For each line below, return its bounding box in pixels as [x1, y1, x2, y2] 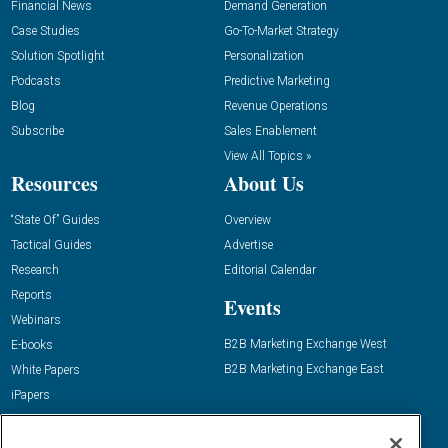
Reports [11, 287, 53, 302]
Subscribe [11, 123, 65, 138]
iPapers [11, 387, 51, 402]
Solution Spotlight [11, 48, 106, 63]
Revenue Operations [224, 98, 328, 113]
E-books [11, 337, 54, 352]
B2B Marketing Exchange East [224, 361, 384, 376]
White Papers [11, 362, 81, 377]
